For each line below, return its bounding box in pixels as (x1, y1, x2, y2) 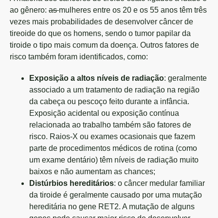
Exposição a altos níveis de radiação (29, 74, 164, 82)
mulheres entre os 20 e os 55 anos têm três (59, 6, 207, 14)
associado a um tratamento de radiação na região (29, 86, 200, 94)
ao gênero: (10, 6, 49, 14)
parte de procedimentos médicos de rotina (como (29, 144, 197, 152)
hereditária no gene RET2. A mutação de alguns (29, 202, 195, 211)
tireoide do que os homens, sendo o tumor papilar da (10, 29, 191, 37)
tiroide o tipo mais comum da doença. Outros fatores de (10, 41, 199, 49)
